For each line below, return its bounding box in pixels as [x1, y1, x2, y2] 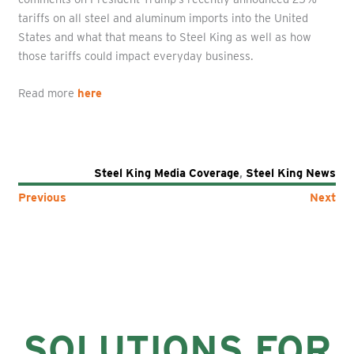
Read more [17, 86, 77, 101]
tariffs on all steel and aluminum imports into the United [17, 11, 308, 26]
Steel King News [246, 166, 337, 180]
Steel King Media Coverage [94, 166, 240, 180]
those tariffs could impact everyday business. [17, 49, 254, 64]
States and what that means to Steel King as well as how [17, 30, 311, 45]
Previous [17, 190, 66, 205]
